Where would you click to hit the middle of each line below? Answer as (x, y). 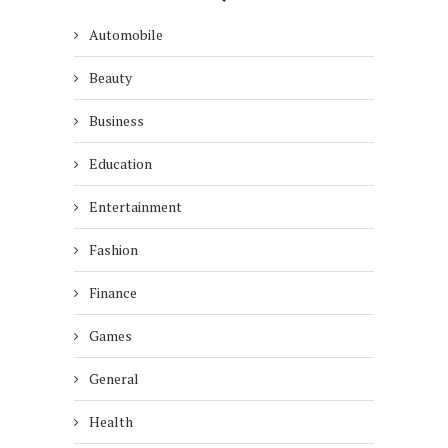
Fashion (113, 249)
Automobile (126, 34)
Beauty (110, 77)
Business (116, 120)
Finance (113, 292)
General (114, 378)
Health (111, 421)
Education (120, 163)
